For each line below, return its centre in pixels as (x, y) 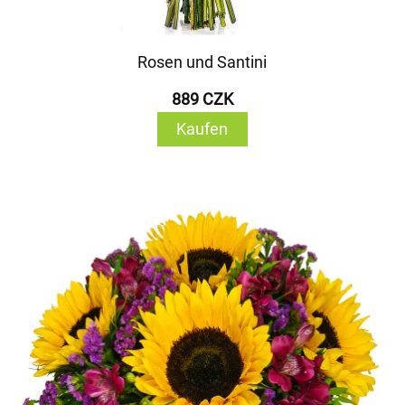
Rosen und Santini (202, 62)
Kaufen (202, 129)
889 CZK (202, 99)
